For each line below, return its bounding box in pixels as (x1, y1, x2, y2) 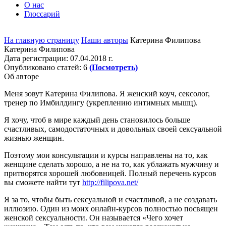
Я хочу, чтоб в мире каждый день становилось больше (4, 116, 190, 124)
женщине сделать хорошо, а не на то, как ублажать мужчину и (4, 160, 219, 168)
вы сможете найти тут (4, 178, 82, 187)
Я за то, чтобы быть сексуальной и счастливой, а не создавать (4, 195, 217, 204)
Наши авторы (81, 36, 128, 44)
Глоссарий (24, 10, 60, 18)
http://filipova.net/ (82, 178, 138, 187)
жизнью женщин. (4, 134, 64, 142)
